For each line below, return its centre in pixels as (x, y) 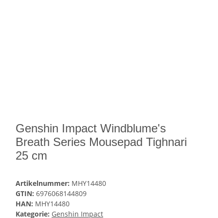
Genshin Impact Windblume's (91, 128)
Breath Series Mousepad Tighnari (101, 142)
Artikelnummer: (44, 183)
